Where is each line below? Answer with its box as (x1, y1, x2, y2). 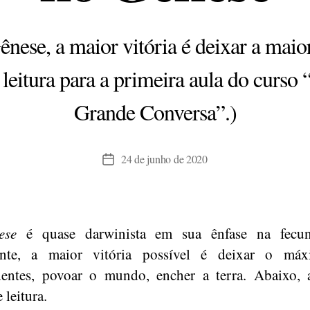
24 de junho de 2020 (121, 152, 208, 167)
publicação (107, 186, 153, 201)
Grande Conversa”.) (73, 97, 237, 127)
